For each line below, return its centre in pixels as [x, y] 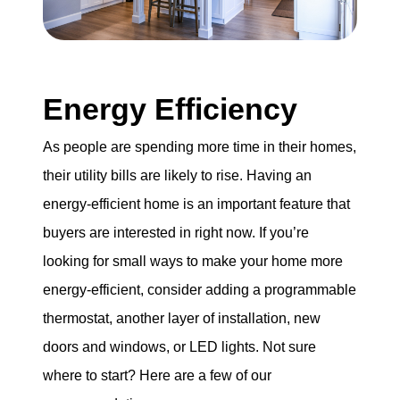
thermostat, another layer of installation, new [182, 319]
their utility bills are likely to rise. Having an [177, 176]
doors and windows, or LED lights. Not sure [179, 347]
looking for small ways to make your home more [193, 262]
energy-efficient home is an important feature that [196, 204]
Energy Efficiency [170, 108]
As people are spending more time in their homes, [200, 147]
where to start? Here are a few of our [157, 376]
